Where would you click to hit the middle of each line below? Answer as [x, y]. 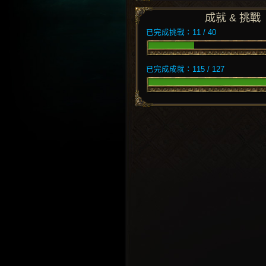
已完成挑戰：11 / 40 [181, 33]
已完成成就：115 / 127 [185, 69]
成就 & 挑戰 [233, 18]
